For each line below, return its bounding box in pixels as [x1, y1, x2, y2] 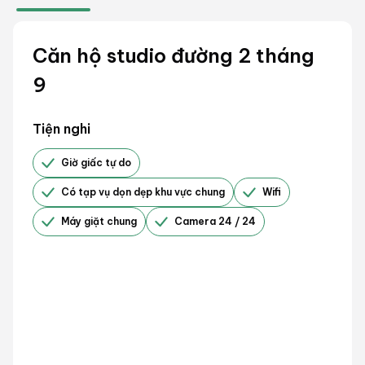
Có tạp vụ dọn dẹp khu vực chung [61, 185, 225, 198]
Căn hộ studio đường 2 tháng [33, 42, 314, 68]
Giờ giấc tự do [61, 156, 131, 169]
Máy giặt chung [61, 214, 137, 227]
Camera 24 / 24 [174, 214, 256, 227]
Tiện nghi [33, 120, 90, 137]
